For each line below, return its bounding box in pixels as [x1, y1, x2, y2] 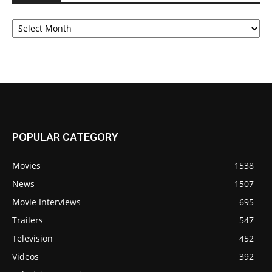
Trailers [12, 214, 43, 226]
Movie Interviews [12, 195, 81, 208]
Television [12, 232, 53, 244]
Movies [12, 159, 41, 171]
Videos [12, 250, 39, 262]
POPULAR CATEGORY [12, 130, 118, 143]
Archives [12, 11, 46, 23]
